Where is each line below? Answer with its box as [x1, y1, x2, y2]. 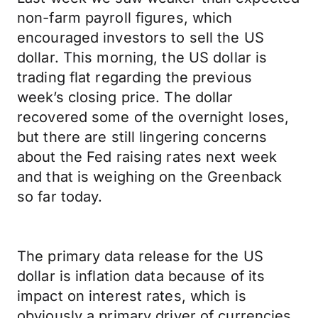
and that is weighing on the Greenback [17, 168, 283, 185]
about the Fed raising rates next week [17, 148, 278, 165]
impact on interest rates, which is [17, 287, 246, 305]
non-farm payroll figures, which [17, 9, 233, 26]
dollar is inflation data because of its [17, 268, 265, 285]
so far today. [17, 188, 103, 205]
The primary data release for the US [17, 248, 263, 265]
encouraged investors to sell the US [17, 29, 264, 46]
